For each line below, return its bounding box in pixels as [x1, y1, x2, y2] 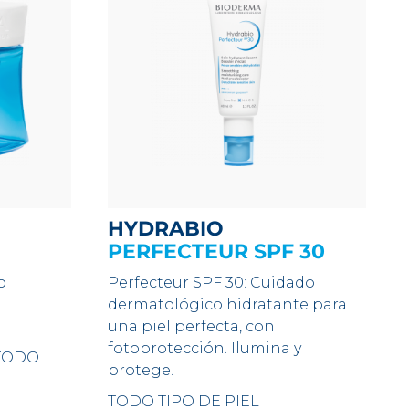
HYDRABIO [124, 216, 225, 241]
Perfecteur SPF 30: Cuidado [108, 274, 316, 291]
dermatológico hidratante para [108, 296, 348, 313]
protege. [108, 362, 174, 379]
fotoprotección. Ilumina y [108, 340, 302, 357]
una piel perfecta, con [108, 318, 276, 335]
